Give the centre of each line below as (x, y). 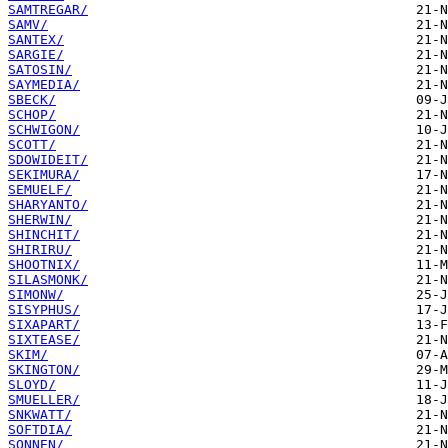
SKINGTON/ (44, 370)
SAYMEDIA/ (44, 85)
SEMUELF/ (40, 190)
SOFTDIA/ (40, 430)
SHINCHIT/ (44, 235)
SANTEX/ (36, 40)
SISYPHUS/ (44, 310)
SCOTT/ (32, 145)
